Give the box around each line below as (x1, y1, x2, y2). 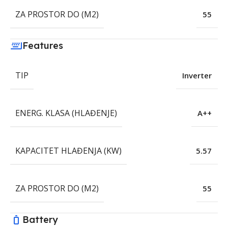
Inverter (182, 70, 212, 81)
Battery (22, 214, 58, 226)
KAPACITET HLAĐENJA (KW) (15, 145, 122, 157)
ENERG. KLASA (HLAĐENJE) (15, 107, 117, 119)
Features (22, 40, 63, 52)
